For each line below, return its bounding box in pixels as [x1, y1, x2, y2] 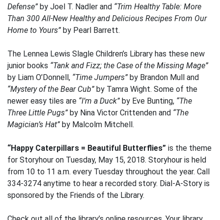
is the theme [166, 143, 212, 153]
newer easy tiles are [7, 96, 79, 106]
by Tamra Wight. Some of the [96, 84, 197, 94]
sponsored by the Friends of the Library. [7, 191, 144, 200]
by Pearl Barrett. [63, 26, 120, 35]
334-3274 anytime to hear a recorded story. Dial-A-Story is [7, 179, 210, 188]
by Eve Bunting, [122, 96, 176, 106]
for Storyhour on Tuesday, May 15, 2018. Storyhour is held [7, 155, 206, 165]
